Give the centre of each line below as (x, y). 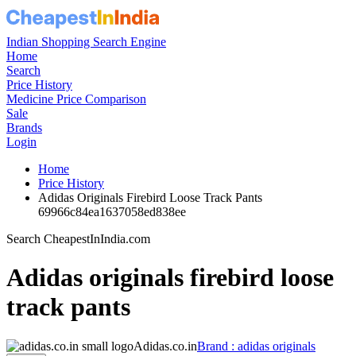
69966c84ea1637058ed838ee (112, 212)
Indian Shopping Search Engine (86, 42)
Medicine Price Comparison (76, 99)
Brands (24, 128)
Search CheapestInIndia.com (78, 239)
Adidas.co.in (165, 346)
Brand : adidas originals (256, 346)
